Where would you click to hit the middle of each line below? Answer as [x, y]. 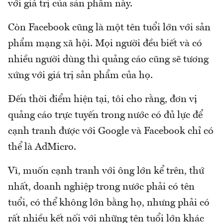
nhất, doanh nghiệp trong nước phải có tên [101, 187]
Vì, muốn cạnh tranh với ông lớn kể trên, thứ [106, 171]
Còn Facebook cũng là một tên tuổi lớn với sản [109, 28]
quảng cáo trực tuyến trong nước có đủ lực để [105, 115]
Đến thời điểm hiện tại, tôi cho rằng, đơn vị [103, 99]
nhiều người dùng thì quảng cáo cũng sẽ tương [108, 59]
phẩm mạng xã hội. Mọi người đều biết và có [105, 44]
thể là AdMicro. [43, 147]
